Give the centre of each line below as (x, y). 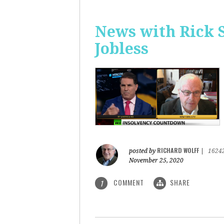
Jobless (122, 49)
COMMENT (129, 182)
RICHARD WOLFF (178, 150)
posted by (143, 151)
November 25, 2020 (156, 160)
